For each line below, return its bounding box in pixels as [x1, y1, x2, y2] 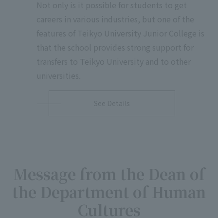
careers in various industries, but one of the [36, 13, 194, 25]
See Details [94, 98, 130, 109]
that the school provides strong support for [36, 41, 194, 54]
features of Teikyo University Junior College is [36, 27, 204, 39]
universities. [36, 70, 81, 82]
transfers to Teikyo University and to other [36, 55, 191, 68]
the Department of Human [12, 181, 206, 203]
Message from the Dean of [13, 163, 205, 185]
